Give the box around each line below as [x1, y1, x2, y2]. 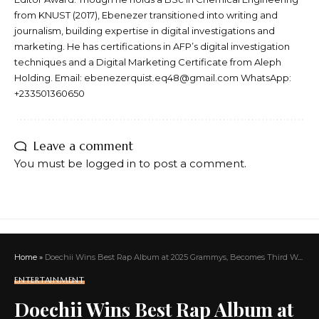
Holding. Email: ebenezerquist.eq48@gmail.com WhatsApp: [14, 72, 291, 84]
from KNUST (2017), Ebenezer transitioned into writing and [14, 9, 278, 21]
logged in [85, 157, 136, 171]
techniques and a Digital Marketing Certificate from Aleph [14, 56, 281, 68]
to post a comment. [136, 157, 246, 171]
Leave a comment [33, 138, 133, 155]
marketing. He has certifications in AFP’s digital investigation [14, 41, 290, 53]
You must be [14, 157, 85, 171]
